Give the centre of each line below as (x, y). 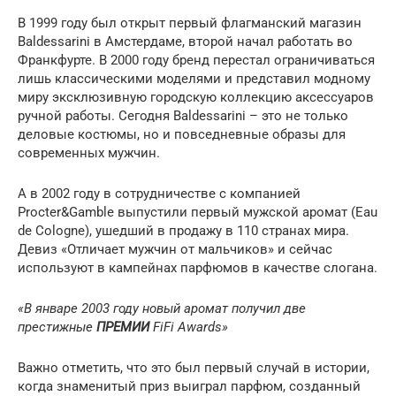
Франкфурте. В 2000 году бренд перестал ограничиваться (196, 60)
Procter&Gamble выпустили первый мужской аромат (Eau (198, 212)
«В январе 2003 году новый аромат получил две (162, 308)
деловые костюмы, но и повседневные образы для (182, 134)
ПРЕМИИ (123, 327)
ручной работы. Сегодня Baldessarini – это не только (183, 115)
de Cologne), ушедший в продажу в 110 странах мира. (183, 230)
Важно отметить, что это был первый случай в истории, (194, 367)
